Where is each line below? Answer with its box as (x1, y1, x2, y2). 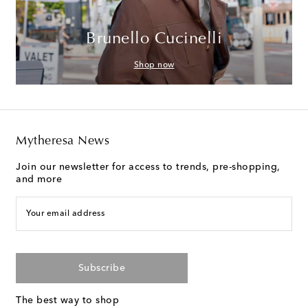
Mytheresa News (16, 135, 109, 148)
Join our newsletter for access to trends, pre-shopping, (16, 162, 280, 172)
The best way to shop (16, 295, 119, 305)
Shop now (133, 60, 175, 69)
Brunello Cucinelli (86, 30, 222, 47)
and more (16, 174, 62, 184)
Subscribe (78, 263, 126, 273)
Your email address (26, 209, 104, 218)
